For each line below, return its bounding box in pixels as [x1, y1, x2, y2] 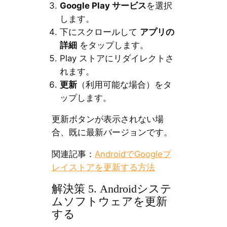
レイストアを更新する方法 [51, 162, 155, 173]
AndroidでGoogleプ [94, 149, 171, 160]
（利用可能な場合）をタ [77, 79, 172, 90]
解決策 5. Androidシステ [51, 183, 172, 196]
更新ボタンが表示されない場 [51, 114, 164, 125]
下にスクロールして [59, 26, 140, 37]
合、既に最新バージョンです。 [51, 127, 172, 138]
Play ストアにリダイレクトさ [59, 53, 174, 63]
